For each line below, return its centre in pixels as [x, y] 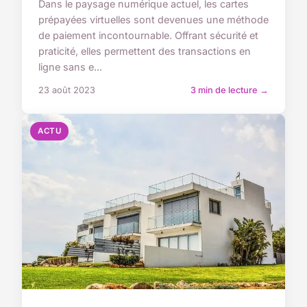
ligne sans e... [70, 66]
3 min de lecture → [230, 90]
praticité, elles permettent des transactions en [145, 51]
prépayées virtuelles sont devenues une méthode [153, 19]
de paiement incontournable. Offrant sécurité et [148, 35]
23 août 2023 [67, 90]
